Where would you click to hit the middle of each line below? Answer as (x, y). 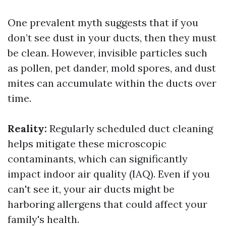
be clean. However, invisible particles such (107, 53)
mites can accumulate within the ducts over (112, 83)
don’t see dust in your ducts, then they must (112, 38)
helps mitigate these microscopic (87, 144)
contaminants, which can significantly (98, 159)
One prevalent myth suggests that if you (103, 22)
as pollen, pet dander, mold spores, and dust (112, 68)
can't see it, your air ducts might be (91, 189)
